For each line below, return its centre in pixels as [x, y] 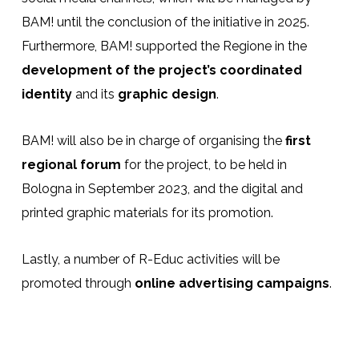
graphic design [167, 95]
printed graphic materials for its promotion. [147, 213]
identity [46, 95]
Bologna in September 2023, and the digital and [162, 189]
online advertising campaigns [232, 284]
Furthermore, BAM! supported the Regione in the [164, 46]
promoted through [78, 284]
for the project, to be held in [204, 165]
